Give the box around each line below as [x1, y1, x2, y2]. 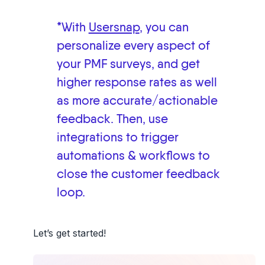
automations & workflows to [56, 150, 210, 163]
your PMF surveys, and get [56, 58, 200, 71]
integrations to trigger [56, 131, 179, 144]
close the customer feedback [56, 168, 220, 181]
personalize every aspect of [56, 40, 210, 53]
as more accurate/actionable [56, 95, 218, 108]
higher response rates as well [56, 76, 217, 89]
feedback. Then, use [56, 113, 168, 126]
